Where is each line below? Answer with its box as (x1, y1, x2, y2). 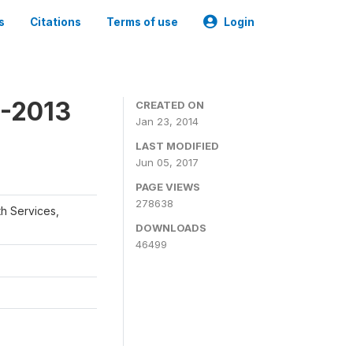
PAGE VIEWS (136, 180, 200, 193)
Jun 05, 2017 (136, 156, 199, 169)
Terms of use (106, 16, 178, 28)
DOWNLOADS (136, 221, 206, 234)
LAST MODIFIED (136, 139, 219, 152)
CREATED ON (136, 98, 204, 111)
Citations (30, 16, 81, 28)
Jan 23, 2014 (136, 115, 199, 128)
